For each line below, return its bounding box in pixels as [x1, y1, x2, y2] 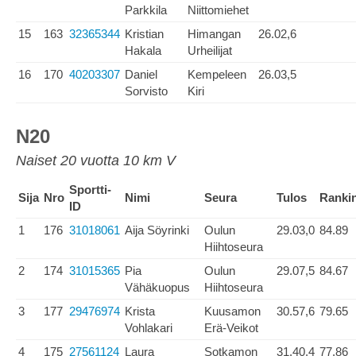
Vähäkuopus [125, 281, 190, 294]
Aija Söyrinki [125, 223, 189, 237]
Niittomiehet [188, 3, 249, 17]
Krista [125, 304, 155, 318]
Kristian [125, 27, 164, 41]
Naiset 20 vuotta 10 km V [16, 153, 176, 168]
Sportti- [69, 183, 111, 196]
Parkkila [125, 3, 167, 17]
